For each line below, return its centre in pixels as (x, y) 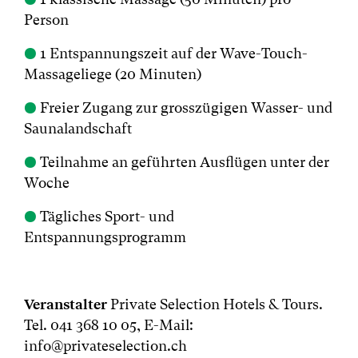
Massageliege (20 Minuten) (113, 74)
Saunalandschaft (78, 128)
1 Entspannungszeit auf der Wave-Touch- (174, 53)
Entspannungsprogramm (105, 237)
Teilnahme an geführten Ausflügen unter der (185, 161)
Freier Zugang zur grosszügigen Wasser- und (186, 107)
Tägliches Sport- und (107, 216)
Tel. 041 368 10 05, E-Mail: (109, 324)
